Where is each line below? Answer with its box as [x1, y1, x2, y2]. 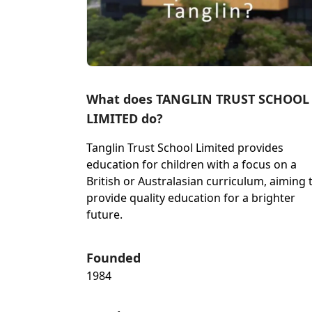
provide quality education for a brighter [86, 190, 295, 206]
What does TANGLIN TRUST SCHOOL [86, 91, 309, 108]
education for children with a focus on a [86, 157, 297, 173]
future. [86, 207, 123, 223]
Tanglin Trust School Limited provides [86, 140, 283, 156]
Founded [86, 249, 141, 267]
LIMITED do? [86, 110, 163, 127]
